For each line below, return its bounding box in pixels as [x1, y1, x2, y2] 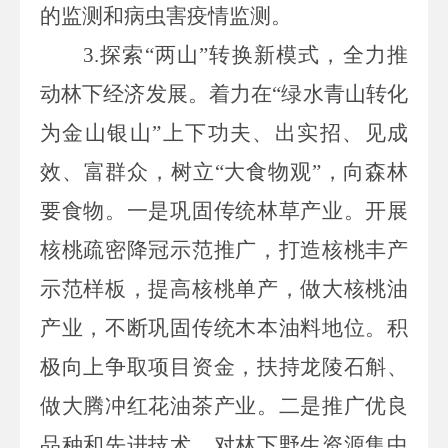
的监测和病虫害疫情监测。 [40, 3, 292, 28]
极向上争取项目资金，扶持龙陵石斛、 [40, 354, 408, 379]
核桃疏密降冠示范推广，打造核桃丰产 [40, 237, 408, 262]
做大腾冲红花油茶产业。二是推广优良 [40, 393, 408, 418]
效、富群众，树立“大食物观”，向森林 [40, 159, 408, 184]
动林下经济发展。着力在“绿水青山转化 [40, 81, 408, 106]
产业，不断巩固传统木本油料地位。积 [40, 315, 408, 340]
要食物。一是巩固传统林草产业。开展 [40, 198, 408, 223]
